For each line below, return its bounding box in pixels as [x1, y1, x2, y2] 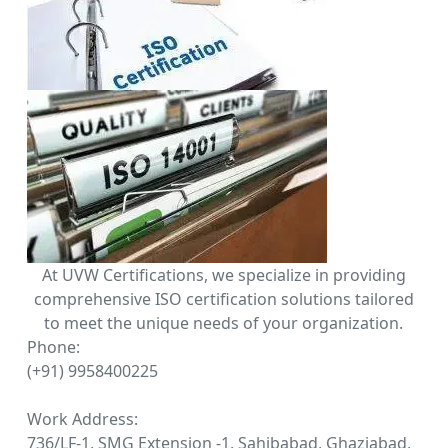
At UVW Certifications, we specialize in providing [41, 264, 406, 286]
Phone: [26, 336, 80, 358]
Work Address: [26, 408, 138, 430]
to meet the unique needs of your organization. [44, 312, 404, 334]
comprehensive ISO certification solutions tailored [33, 288, 414, 310]
